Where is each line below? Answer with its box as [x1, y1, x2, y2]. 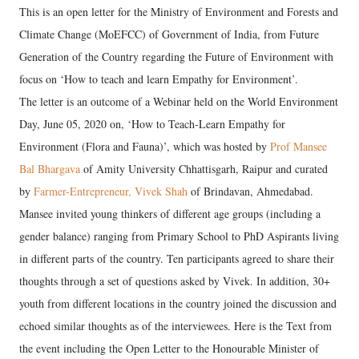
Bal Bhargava [19, 161, 80, 176]
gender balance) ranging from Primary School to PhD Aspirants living [19, 228, 339, 244]
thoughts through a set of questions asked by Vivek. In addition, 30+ [19, 273, 330, 288]
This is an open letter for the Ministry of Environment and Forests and [19, 4, 338, 19]
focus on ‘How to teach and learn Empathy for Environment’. [19, 71, 298, 87]
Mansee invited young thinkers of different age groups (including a [19, 206, 321, 221]
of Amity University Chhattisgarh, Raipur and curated [80, 161, 328, 176]
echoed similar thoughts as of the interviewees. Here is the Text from [19, 318, 332, 333]
